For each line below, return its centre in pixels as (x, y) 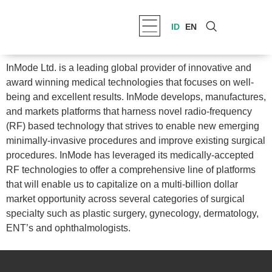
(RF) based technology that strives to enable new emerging (133, 126)
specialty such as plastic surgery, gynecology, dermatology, (132, 213)
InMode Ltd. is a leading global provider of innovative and (129, 68)
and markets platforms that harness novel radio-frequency (129, 111)
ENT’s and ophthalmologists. (68, 228)
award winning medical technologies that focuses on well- (130, 82)
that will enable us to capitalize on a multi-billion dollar (122, 184)
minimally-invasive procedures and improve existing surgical (136, 141)
